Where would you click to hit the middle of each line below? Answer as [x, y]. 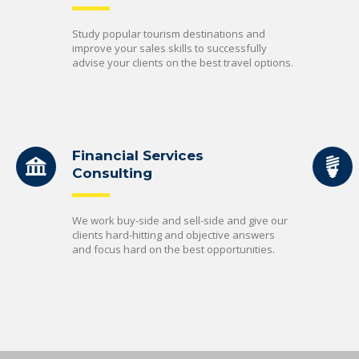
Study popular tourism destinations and [169, 34]
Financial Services [138, 155]
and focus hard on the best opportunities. [173, 249]
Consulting [112, 173]
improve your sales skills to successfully [169, 48]
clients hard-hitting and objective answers [173, 235]
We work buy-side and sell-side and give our [180, 220]
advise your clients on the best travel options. [183, 63]
